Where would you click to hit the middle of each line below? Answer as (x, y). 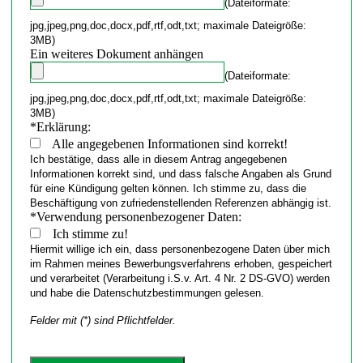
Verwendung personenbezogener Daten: (139, 216)
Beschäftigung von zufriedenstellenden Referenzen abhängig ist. (180, 203)
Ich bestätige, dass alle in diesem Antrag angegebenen (158, 159)
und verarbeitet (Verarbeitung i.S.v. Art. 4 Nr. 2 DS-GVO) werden (179, 278)
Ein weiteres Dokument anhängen (116, 53)
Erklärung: (63, 126)
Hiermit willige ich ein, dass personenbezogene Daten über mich (179, 249)
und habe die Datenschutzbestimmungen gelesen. (147, 293)
